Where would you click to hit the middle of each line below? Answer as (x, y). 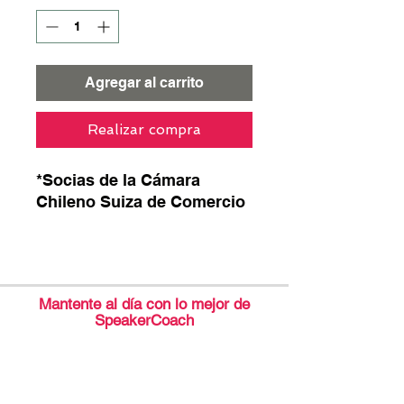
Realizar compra (144, 129)
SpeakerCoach (144, 320)
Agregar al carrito (144, 83)
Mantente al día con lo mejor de (144, 304)
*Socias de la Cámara (118, 180)
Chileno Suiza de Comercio (141, 202)
